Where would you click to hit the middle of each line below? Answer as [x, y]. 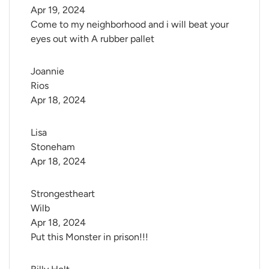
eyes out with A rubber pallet [92, 39]
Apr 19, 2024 [58, 10]
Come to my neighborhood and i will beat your [130, 25]
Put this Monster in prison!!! [89, 237]
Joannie [49, 71]
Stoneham [53, 147]
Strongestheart [64, 194]
